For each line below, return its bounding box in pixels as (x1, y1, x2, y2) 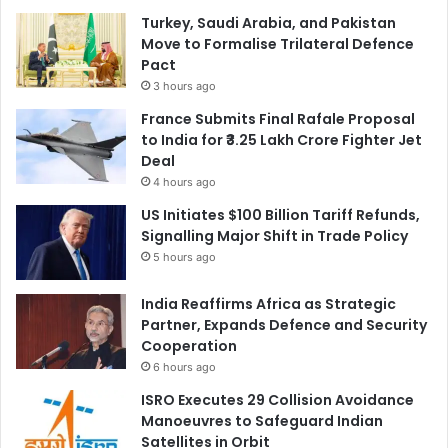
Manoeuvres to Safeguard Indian (141, 410, 383, 431)
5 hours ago (153, 249, 216, 264)
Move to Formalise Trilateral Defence (141, 33, 414, 54)
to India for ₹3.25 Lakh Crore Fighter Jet (141, 129, 422, 150)
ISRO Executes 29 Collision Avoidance (141, 389, 414, 410)
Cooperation (141, 335, 237, 356)
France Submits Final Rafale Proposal (141, 108, 415, 129)
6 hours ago (153, 359, 216, 374)
